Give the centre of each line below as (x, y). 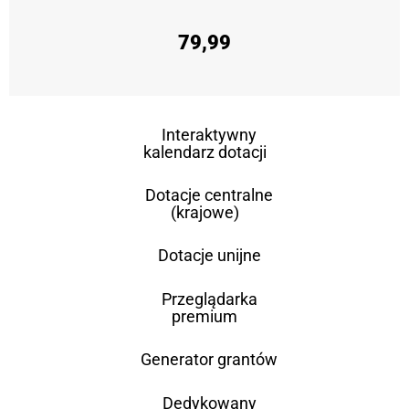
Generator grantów (209, 359)
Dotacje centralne (209, 194)
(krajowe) (204, 212)
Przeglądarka (209, 299)
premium (204, 316)
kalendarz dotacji (204, 152)
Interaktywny (209, 134)
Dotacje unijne (209, 255)
